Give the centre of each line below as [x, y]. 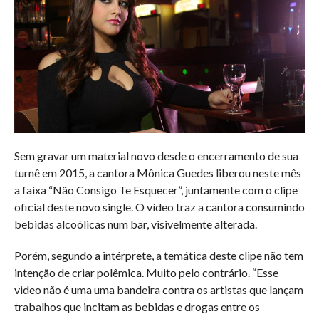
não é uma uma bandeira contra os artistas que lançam [172, 289]
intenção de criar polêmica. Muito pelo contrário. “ [135, 272]
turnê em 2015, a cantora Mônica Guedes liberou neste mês [157, 172]
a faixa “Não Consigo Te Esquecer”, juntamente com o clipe [156, 189]
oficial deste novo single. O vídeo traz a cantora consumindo [159, 206]
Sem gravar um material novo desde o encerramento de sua [156, 155]
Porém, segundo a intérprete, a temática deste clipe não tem [158, 255]
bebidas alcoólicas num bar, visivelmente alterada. [135, 224]
